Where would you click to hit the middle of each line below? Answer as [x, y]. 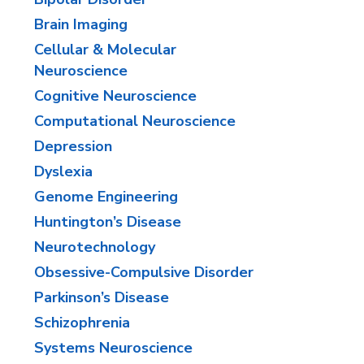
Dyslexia [64, 171]
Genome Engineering [106, 197]
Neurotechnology [95, 247]
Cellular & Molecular [106, 50]
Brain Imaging [81, 24]
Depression [74, 146]
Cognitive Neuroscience [116, 96]
